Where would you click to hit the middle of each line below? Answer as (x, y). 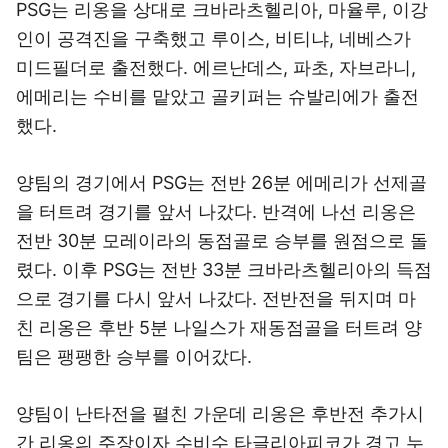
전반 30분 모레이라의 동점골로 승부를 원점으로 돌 (222, 240)
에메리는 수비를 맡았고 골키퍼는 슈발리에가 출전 (217, 96)
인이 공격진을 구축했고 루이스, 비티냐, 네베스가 (213, 38)
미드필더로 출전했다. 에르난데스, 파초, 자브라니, (216, 67)
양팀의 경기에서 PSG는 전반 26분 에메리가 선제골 (221, 182)
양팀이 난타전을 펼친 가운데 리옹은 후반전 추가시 (220, 413)
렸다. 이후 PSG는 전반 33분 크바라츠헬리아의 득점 (224, 269)
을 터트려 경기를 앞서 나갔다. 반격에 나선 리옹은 (216, 211)
